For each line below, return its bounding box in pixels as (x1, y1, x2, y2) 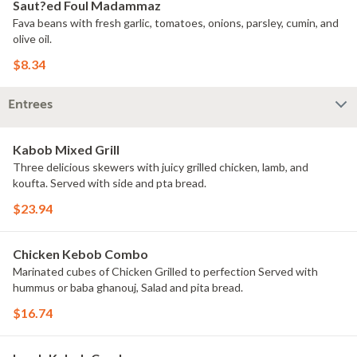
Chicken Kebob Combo (13, 246, 148, 261)
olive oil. (13, 32, 52, 45)
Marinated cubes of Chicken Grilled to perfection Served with (13, 265, 318, 278)
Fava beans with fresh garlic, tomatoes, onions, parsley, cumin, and (13, 16, 339, 29)
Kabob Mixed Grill (13, 142, 120, 157)
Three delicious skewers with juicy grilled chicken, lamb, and (13, 160, 308, 174)
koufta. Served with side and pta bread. (13, 176, 206, 190)
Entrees (8, 97, 53, 112)
